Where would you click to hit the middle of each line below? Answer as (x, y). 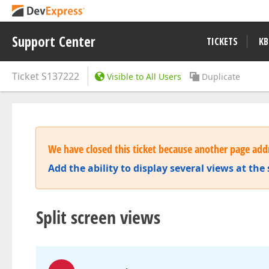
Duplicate (221, 77)
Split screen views (98, 217)
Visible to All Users (144, 77)
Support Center (54, 41)
